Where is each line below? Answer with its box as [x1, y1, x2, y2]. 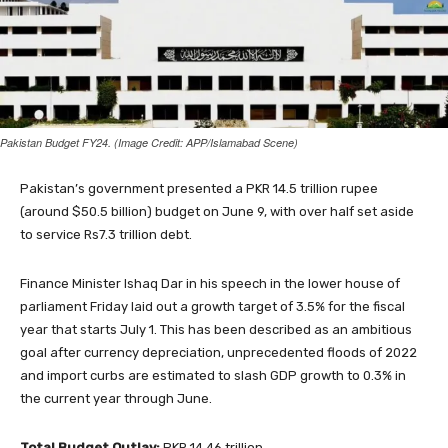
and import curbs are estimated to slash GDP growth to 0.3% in [20, 367, 406, 383]
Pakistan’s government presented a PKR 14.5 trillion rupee [20, 180, 378, 196]
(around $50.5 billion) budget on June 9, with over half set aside [20, 203, 414, 219]
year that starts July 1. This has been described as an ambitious [20, 321, 412, 337]
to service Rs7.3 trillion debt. [20, 226, 192, 242]
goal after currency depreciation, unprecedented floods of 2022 [20, 344, 417, 360]
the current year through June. [20, 390, 212, 406]
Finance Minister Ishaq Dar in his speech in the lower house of [20, 275, 400, 291]
